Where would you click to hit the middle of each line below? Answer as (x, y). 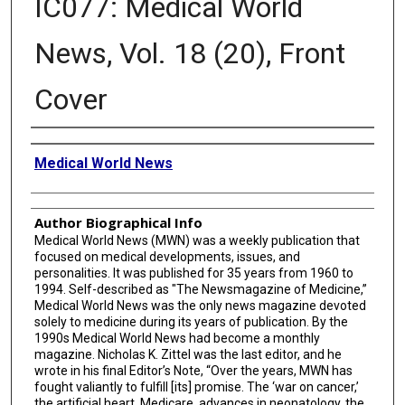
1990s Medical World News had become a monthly (177, 338)
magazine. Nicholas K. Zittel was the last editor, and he (188, 354)
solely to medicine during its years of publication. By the (191, 321)
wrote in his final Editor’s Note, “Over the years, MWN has (193, 370)
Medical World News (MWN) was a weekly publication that (197, 240)
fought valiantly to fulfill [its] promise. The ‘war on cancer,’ (196, 386)
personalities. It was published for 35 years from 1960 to (193, 273)
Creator (54, 142)
